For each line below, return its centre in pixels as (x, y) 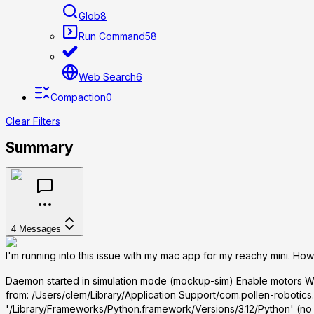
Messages (40, 229)
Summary (40, 147)
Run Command (112, 36)
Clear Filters (33, 121)
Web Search (107, 77)
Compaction (78, 97)
